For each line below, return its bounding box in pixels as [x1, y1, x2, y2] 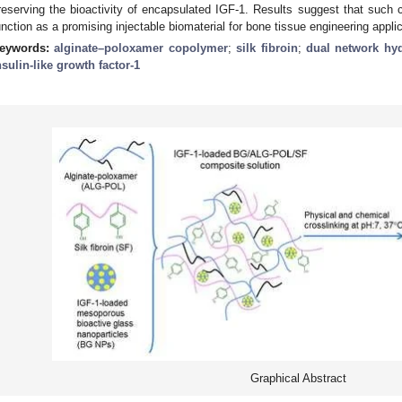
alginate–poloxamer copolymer [54, 40, 228, 55]
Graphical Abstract [249, 371, 346, 385]
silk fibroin [236, 40, 298, 55]
